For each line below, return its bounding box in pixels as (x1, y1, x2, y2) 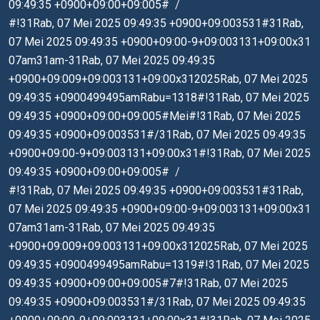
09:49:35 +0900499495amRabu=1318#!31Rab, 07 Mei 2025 (9, 91, 309, 104)
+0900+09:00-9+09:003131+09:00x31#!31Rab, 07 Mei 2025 (9, 146, 311, 160)
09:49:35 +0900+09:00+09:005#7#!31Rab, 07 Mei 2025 (9, 276, 288, 290)
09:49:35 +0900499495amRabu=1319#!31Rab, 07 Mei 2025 (9, 258, 309, 271)
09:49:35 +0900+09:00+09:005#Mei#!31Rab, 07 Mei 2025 (9, 109, 301, 123)
